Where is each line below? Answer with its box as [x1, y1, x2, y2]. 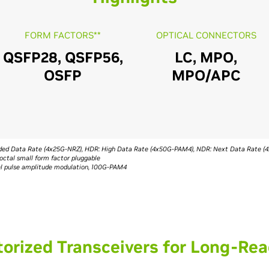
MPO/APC [171, 66, 241, 85]
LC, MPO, [175, 48, 238, 67]
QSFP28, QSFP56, [2, 48, 123, 67]
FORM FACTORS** [25, 29, 101, 41]
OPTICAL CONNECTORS [156, 29, 256, 41]
